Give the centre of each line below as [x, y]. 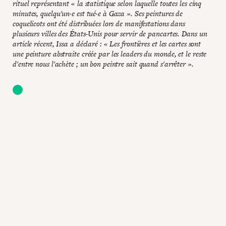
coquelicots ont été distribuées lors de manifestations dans [99, 23]
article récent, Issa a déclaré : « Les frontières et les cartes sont [107, 44]
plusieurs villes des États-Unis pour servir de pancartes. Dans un [110, 34]
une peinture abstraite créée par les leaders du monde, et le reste [110, 54]
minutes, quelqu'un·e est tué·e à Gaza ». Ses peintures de [98, 13]
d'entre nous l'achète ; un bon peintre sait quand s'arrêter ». [103, 64]
